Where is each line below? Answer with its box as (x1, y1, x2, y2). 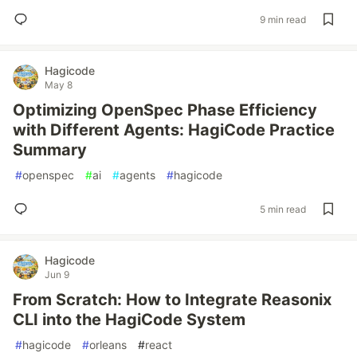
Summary (13, 140, 87, 159)
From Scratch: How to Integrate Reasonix (13, 290, 331, 309)
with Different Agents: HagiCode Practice (13, 120, 335, 139)
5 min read (260, 202, 306, 215)
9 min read (260, 13, 306, 25)
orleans (89, 338, 127, 351)
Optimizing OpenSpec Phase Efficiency (13, 100, 317, 120)
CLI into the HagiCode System (13, 310, 245, 329)
